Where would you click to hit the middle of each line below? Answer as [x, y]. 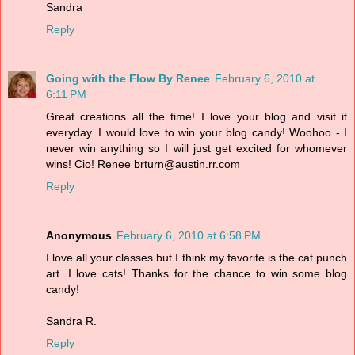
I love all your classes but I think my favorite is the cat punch [197, 258]
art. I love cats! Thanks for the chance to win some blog [197, 274]
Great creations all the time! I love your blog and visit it [197, 117]
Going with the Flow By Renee [128, 79]
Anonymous [79, 236]
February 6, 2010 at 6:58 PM [189, 236]
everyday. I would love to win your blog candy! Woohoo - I [197, 133]
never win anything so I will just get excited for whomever [197, 149]
